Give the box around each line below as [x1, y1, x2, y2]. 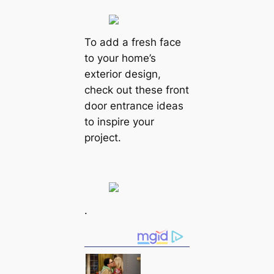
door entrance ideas [84, 100, 183, 113]
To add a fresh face [84, 36, 181, 49]
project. [84, 131, 121, 144]
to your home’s [84, 52, 156, 65]
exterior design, [84, 68, 161, 81]
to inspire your [84, 116, 154, 128]
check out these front [84, 84, 189, 97]
